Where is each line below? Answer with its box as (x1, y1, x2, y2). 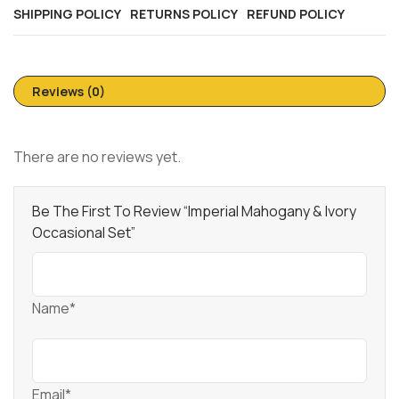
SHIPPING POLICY (13, 5, 121, 23)
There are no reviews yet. (13, 147, 181, 167)
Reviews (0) (32, 83, 105, 101)
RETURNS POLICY (130, 5, 238, 23)
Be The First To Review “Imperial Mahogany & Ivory (32, 201, 356, 222)
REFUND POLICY (247, 5, 345, 23)
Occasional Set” (32, 223, 135, 243)
